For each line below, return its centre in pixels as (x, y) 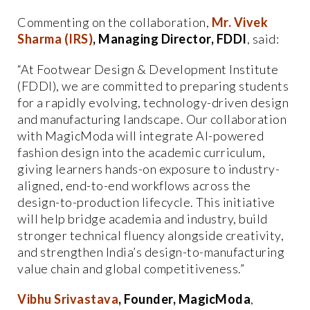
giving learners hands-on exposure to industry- (148, 168)
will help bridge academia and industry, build (143, 218)
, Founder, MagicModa (184, 299)
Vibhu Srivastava (68, 299)
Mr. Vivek (239, 22)
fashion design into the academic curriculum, (141, 152)
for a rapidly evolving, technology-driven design (153, 102)
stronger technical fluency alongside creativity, (151, 235)
